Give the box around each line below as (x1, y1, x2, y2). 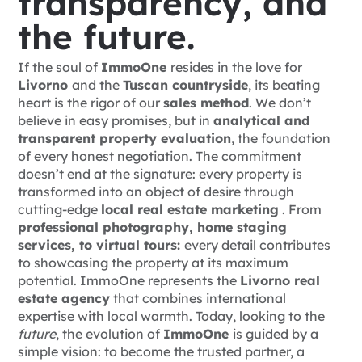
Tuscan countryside (123, 77, 248, 94)
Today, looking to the (196, 308, 325, 325)
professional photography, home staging (18, 219, 287, 236)
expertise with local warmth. (18, 308, 196, 325)
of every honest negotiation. (18, 148, 196, 165)
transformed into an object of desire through (18, 183, 294, 200)
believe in (18, 112, 79, 129)
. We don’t (249, 95, 311, 112)
